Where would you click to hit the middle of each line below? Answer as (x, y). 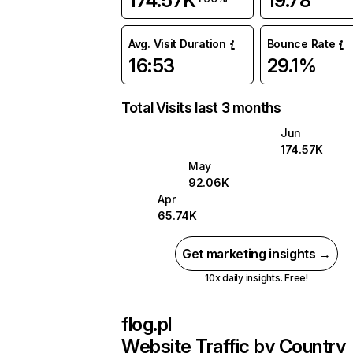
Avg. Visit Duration (177, 44)
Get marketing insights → (256, 254)
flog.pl (147, 324)
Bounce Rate (301, 44)
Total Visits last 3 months (201, 108)
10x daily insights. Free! (256, 278)
